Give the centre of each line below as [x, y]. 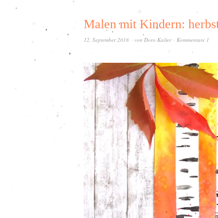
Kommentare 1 [193, 40]
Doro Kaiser [158, 40]
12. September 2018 [106, 40]
